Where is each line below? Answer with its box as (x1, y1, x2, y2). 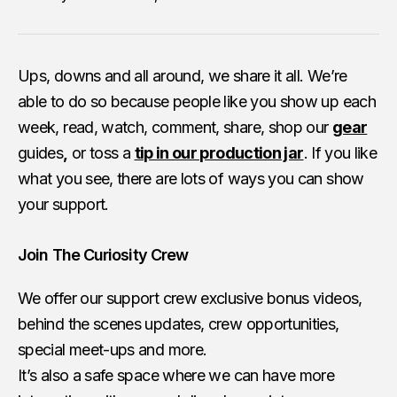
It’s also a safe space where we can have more (18, 366, 335, 385)
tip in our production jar (134, 144, 304, 162)
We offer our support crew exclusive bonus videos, (18, 289, 362, 307)
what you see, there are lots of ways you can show (18, 169, 364, 188)
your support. (18, 195, 109, 214)
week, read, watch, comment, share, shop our (18, 118, 332, 136)
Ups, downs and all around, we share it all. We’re (18, 66, 347, 85)
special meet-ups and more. (18, 340, 207, 359)
